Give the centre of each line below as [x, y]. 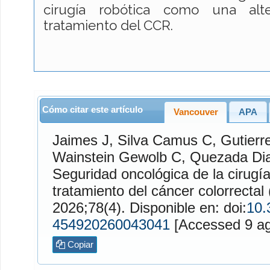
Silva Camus [157, 140]
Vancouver [196, 112]
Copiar [79, 244]
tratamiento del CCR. [108, 26]
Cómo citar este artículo [92, 110]
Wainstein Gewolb [109, 157]
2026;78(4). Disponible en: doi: [188, 207]
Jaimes [75, 140]
